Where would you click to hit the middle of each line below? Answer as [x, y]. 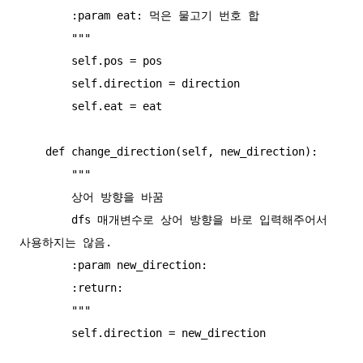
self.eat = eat [45, 107]
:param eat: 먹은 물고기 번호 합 [45, 16]
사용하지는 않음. [66, 243]
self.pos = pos [45, 61]
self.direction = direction [45, 84]
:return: [45, 288]
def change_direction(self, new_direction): [32, 152]
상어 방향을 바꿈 [45, 197]
